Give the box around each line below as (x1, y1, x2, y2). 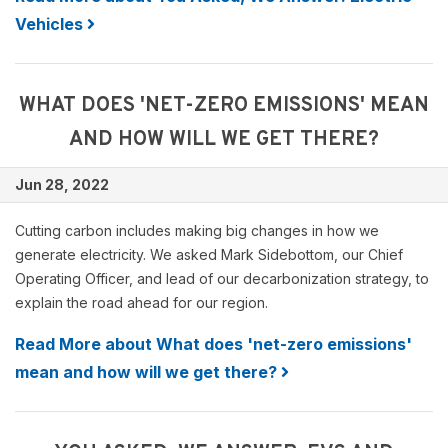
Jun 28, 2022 (15, 176, 109, 193)
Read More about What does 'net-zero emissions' (15, 334, 412, 354)
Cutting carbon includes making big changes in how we (15, 222, 379, 239)
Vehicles (15, 14, 87, 34)
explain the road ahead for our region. (15, 294, 268, 311)
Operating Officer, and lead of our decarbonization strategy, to (15, 270, 429, 287)
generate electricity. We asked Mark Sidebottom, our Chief (15, 246, 403, 263)
